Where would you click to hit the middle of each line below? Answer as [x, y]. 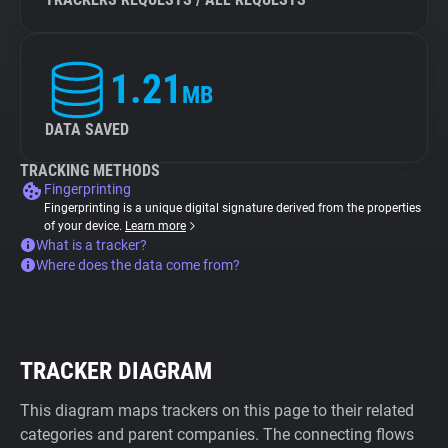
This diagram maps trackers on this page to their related [217, 410]
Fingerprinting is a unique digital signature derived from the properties [232, 208]
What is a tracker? [91, 245]
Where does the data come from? [138, 265]
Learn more [155, 226]
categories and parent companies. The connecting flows [217, 434]
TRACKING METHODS [90, 170]
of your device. [84, 226]
